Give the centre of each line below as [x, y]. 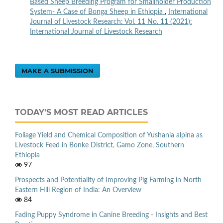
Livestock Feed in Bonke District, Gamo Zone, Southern [100, 146]
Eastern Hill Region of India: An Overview [78, 190]
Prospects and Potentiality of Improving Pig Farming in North [108, 180]
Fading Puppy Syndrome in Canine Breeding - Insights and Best [111, 215]
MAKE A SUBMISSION [58, 71]
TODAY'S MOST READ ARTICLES [81, 112]
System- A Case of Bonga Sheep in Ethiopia [97, 12]
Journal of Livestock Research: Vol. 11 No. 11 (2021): [111, 22]
